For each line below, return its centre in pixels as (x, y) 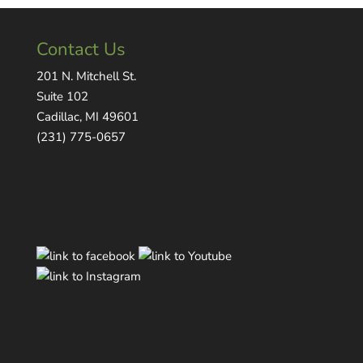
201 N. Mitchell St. (86, 76)
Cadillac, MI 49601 (87, 116)
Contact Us (81, 49)
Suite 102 (62, 96)
